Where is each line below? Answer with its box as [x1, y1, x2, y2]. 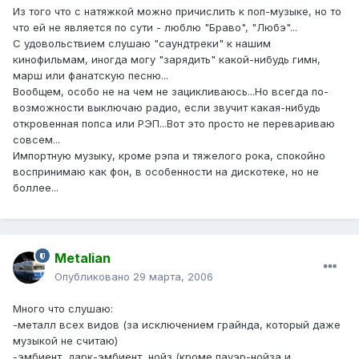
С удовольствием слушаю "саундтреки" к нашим [13, 36, 271, 50]
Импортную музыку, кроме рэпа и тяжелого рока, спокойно [13, 148, 325, 162]
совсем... [13, 132, 60, 146]
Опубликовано [54, 270, 133, 284]
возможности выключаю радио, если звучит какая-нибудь [13, 100, 321, 114]
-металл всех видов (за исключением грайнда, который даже [13, 318, 341, 332]
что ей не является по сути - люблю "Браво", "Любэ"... [13, 20, 297, 34]
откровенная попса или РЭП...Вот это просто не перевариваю [13, 116, 335, 130]
